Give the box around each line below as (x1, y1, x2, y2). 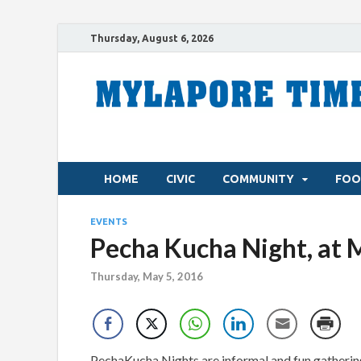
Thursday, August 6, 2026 (90, 32, 214, 44)
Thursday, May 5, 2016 (90, 270, 203, 284)
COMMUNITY (222, 172, 294, 185)
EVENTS (90, 217, 127, 226)
